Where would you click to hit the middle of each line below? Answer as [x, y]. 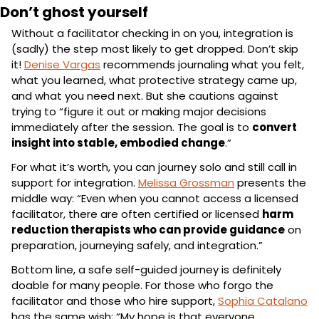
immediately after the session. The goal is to [132, 127]
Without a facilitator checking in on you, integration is [152, 33]
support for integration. [75, 182]
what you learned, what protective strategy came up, [154, 80]
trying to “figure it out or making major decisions [139, 111]
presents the [270, 182]
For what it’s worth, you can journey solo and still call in [154, 167]
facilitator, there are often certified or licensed [137, 214]
